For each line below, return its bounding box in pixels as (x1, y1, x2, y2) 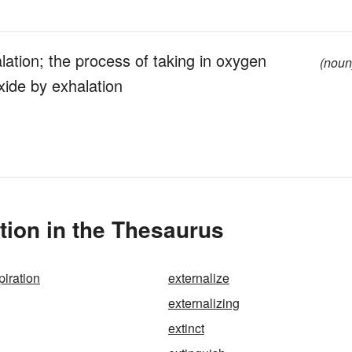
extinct (168, 319, 204, 337)
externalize (168, 269, 229, 287)
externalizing (168, 294, 240, 312)
